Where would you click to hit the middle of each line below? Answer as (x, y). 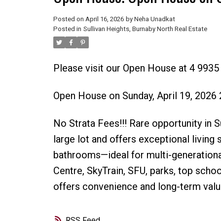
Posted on (69, 19)
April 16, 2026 (104, 19)
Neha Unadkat (154, 19)
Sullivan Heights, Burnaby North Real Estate (145, 29)
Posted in (67, 29)
